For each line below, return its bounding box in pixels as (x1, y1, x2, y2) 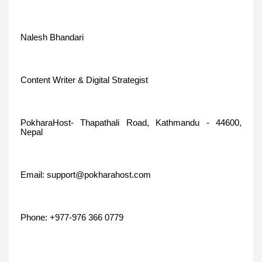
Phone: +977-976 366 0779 (20, 212, 123, 222)
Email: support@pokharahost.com (20, 170, 151, 180)
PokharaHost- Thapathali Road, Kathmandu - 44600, (20, 118, 242, 127)
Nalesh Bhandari (20, 32, 84, 42)
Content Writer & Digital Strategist (20, 75, 148, 85)
